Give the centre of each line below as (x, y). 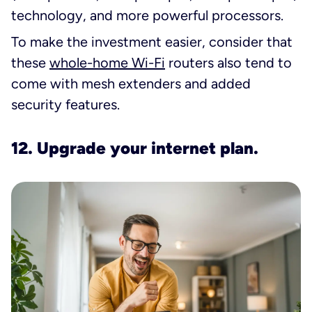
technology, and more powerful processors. (147, 16)
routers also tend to (228, 63)
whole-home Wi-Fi (107, 63)
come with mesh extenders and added (131, 84)
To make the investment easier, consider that (152, 42)
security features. (65, 105)
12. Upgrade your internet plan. (135, 148)
